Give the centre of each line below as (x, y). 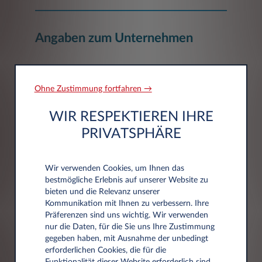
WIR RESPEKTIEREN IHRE (131, 117)
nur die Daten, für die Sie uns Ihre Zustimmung (130, 227)
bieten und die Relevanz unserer (102, 192)
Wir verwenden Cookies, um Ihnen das (114, 168)
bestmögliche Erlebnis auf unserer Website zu (126, 180)
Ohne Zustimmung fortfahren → (93, 89)
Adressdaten (71, 174)
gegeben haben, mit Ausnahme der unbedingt (126, 239)
